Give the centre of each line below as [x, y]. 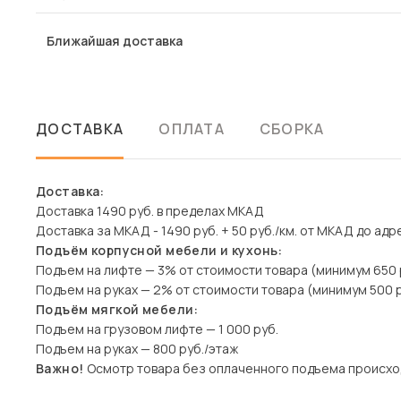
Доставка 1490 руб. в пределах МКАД [150, 211]
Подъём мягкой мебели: [117, 309]
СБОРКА [292, 129]
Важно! [60, 368]
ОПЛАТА [192, 129]
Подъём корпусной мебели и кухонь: [159, 250]
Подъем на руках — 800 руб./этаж [137, 349]
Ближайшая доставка [115, 41]
